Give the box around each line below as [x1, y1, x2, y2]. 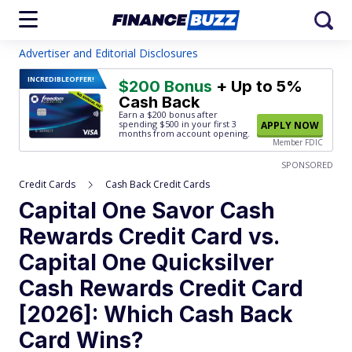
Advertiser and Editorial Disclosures [19, 46, 198, 60]
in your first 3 [179, 118, 236, 130]
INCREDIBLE [27, 74, 69, 84]
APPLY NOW [261, 119, 319, 132]
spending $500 [119, 118, 179, 130]
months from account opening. [119, 127, 250, 139]
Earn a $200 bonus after [119, 108, 218, 120]
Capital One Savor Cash [19, 197, 275, 224]
